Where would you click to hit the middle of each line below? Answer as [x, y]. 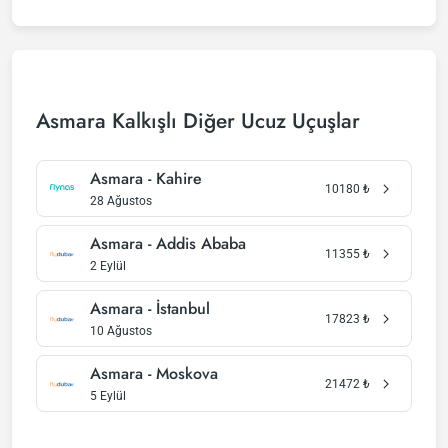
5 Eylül [108, 396]
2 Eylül [108, 266]
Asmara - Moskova [154, 373]
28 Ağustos [121, 201]
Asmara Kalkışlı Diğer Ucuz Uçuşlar [198, 121]
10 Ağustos [121, 331]
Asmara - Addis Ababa [168, 243]
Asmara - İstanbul [150, 308]
